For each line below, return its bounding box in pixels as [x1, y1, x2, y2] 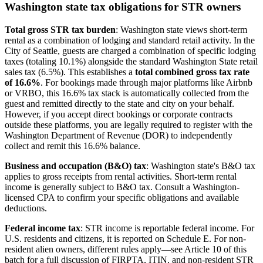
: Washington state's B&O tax [146, 160, 255, 171]
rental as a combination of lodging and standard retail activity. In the [5, 35, 255, 45]
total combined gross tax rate [135, 66, 249, 77]
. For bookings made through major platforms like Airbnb [41, 77, 252, 87]
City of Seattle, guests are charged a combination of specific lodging [5, 45, 256, 56]
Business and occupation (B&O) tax [5, 160, 146, 171]
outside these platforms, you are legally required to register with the [5, 119, 252, 130]
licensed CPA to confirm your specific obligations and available [5, 192, 239, 203]
